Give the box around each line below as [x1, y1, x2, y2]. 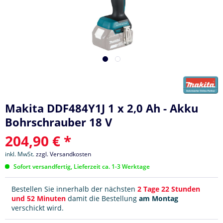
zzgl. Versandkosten [36, 149, 91, 158]
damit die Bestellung [68, 193, 139, 203]
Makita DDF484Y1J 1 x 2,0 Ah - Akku [5, 100, 198, 115]
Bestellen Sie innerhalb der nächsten [11, 184, 137, 194]
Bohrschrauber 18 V [5, 114, 112, 129]
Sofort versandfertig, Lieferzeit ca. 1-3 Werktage [12, 162, 150, 171]
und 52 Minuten [11, 193, 68, 203]
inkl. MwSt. [5, 149, 36, 158]
